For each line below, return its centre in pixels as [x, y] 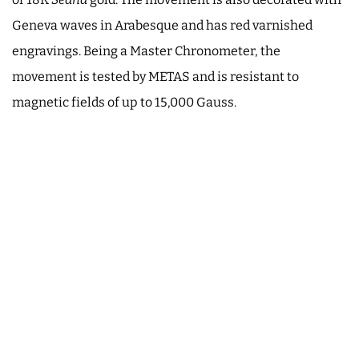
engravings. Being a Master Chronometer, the [146, 50]
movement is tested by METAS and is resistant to [155, 76]
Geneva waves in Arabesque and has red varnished [162, 25]
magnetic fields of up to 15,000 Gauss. [124, 102]
